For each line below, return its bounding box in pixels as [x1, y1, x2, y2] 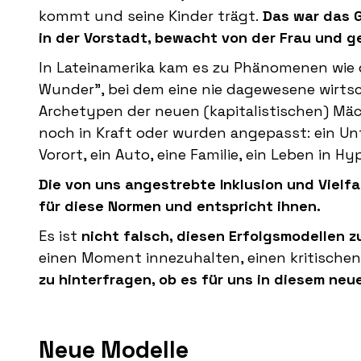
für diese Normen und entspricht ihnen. [39, 197, 321, 216]
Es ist [39, 226, 81, 246]
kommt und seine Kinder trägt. [39, 6, 259, 26]
